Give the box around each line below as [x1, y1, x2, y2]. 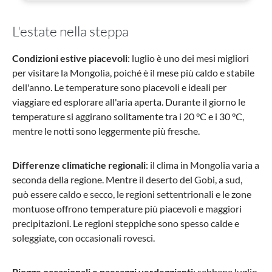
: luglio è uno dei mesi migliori [127, 52, 249, 64]
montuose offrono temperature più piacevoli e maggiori [12, 203, 242, 215]
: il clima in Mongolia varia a [146, 159, 259, 171]
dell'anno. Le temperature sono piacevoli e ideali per [12, 81, 226, 93]
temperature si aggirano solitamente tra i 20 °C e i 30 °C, [12, 110, 244, 123]
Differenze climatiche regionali [12, 159, 146, 171]
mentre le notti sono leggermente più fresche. [12, 125, 200, 137]
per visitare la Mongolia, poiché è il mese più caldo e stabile [12, 67, 254, 79]
